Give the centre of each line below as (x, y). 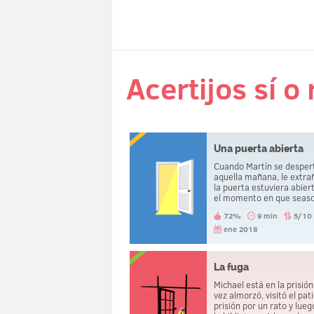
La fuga (232, 267)
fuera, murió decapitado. (262, 209)
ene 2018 (241, 229)
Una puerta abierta (259, 149)
